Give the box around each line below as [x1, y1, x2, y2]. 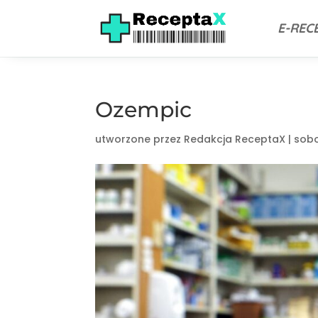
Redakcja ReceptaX [184, 132, 286, 146]
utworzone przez [95, 132, 185, 146]
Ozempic [95, 97, 192, 123]
